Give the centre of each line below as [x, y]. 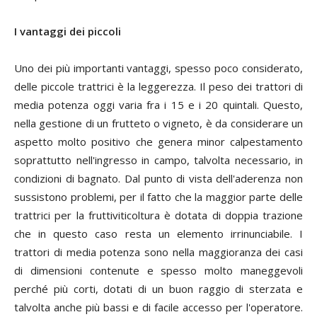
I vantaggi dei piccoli [68, 31]
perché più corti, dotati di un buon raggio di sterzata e [158, 289]
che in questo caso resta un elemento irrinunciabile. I [158, 234]
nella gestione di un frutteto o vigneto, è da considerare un [158, 123]
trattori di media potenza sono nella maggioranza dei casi [158, 252]
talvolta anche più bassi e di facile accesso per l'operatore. [158, 307]
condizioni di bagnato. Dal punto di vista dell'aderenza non [158, 178]
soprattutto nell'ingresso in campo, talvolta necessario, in [158, 160]
